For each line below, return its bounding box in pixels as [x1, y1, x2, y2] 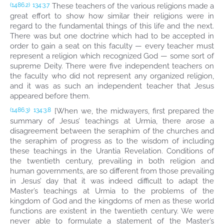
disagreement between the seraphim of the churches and [10, 126, 214, 135]
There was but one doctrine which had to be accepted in [10, 31, 214, 40]
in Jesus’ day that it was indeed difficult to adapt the [10, 176, 214, 185]
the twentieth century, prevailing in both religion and [10, 156, 214, 165]
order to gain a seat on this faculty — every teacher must [10, 41, 214, 50]
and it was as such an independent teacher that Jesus [10, 81, 214, 90]
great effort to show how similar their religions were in [10, 11, 214, 20]
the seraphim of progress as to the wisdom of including [10, 136, 214, 145]
